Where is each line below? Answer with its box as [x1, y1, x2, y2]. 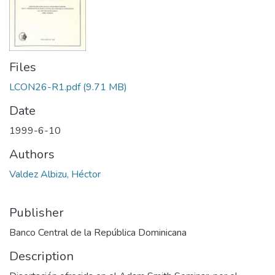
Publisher [9, 204, 64, 222]
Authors [9, 146, 55, 163]
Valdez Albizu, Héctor [9, 168, 101, 182]
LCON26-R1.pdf [9, 80, 80, 95]
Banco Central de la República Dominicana [9, 226, 187, 240]
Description [9, 248, 74, 265]
